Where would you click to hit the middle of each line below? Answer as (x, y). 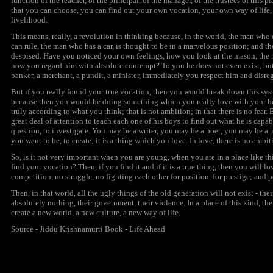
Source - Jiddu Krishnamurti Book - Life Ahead (88, 229)
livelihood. (29, 20)
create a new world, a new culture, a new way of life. (96, 212)
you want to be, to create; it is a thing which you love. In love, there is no (132, 140)
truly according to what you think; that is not (86, 111)
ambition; (177, 111)
